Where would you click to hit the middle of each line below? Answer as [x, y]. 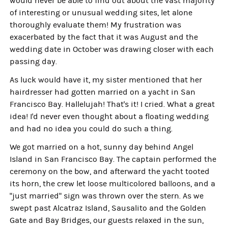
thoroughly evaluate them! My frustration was [96, 25]
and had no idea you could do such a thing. [91, 129]
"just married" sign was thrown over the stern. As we [107, 196]
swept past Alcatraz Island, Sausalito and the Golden [108, 208]
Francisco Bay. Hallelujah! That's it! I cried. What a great [112, 104]
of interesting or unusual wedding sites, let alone [101, 13]
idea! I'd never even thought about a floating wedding [109, 117]
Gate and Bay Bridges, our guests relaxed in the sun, [107, 220]
